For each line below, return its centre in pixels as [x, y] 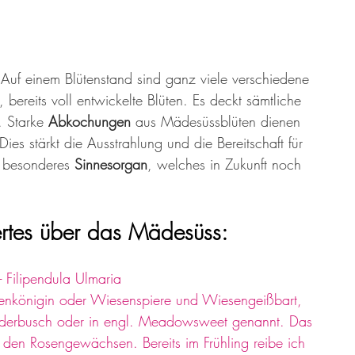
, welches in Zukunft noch [227, 164]
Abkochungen [92, 122]
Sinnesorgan [111, 164]
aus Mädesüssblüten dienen [220, 122]
